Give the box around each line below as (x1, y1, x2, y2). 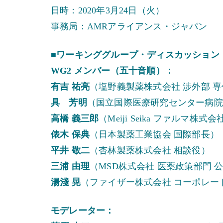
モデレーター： (51, 205, 114, 216)
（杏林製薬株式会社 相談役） (90, 145, 210, 155)
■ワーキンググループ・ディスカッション (51, 49, 220, 60)
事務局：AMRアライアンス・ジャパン (51, 21, 208, 31)
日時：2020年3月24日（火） (51, 5, 165, 15)
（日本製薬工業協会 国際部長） (90, 129, 219, 139)
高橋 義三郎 (51, 113, 99, 123)
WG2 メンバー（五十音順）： (51, 65, 174, 76)
